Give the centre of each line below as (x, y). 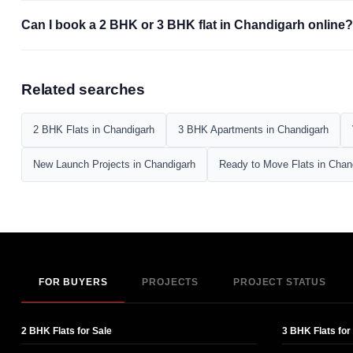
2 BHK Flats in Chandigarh (94, 129)
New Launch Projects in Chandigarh (114, 164)
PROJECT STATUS (280, 282)
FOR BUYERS (73, 282)
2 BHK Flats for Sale (67, 331)
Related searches (83, 89)
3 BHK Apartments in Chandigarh (253, 129)
